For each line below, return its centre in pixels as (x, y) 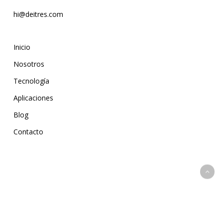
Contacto (28, 131)
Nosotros (29, 64)
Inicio (22, 47)
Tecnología (31, 81)
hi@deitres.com (38, 14)
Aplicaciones (33, 98)
